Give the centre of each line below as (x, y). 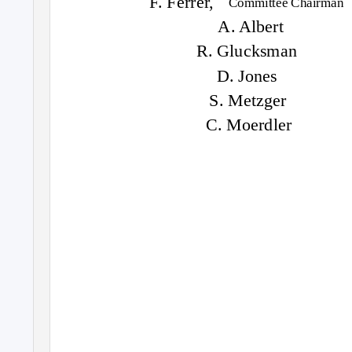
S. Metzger (247, 100)
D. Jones (247, 75)
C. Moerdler (249, 124)
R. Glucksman (247, 51)
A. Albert (251, 27)
